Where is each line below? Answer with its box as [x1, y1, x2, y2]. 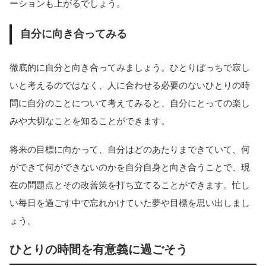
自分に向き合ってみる [20, 28, 127, 40]
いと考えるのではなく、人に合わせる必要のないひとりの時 [9, 80, 250, 90]
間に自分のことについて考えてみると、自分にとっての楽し [9, 97, 250, 108]
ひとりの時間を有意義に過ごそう [9, 243, 188, 256]
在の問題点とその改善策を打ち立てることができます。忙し [9, 180, 250, 191]
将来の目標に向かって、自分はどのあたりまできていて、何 [9, 144, 250, 155]
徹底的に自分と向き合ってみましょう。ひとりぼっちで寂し [9, 62, 250, 72]
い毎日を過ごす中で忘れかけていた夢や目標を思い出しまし [9, 198, 250, 208]
